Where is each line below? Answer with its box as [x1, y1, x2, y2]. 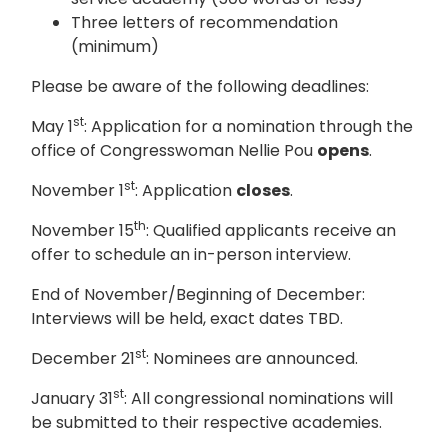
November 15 [31, 219, 134, 243]
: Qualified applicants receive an [146, 219, 396, 243]
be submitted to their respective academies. [31, 411, 382, 435]
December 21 [31, 347, 135, 371]
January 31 [31, 387, 113, 411]
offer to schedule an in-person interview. [31, 243, 351, 267]
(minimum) [71, 35, 159, 59]
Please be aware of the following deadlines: [31, 75, 369, 99]
